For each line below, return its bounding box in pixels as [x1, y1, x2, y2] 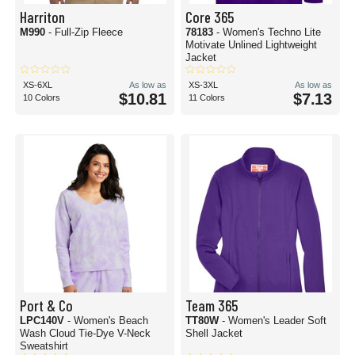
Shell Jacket [185, 327, 242, 339]
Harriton [20, 7, 65, 26]
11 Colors [189, 93, 225, 102]
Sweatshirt [20, 340, 68, 352]
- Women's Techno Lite [216, 26, 321, 38]
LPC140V [20, 315, 67, 326]
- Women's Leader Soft [222, 315, 326, 326]
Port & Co [20, 296, 73, 315]
